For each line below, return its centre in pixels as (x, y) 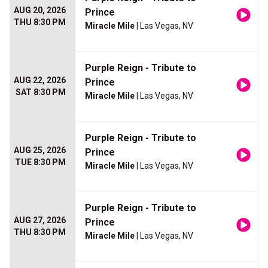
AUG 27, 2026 (40, 220)
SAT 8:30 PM (41, 92)
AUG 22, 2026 (40, 80)
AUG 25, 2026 (40, 150)
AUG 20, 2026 (40, 10)
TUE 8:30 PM (40, 162)
